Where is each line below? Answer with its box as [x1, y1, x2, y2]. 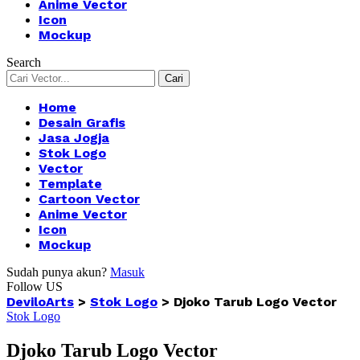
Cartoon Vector [39, 191, 140, 207]
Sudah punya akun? [6, 265, 107, 279]
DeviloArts [6, 294, 74, 309]
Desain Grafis [39, 115, 125, 130]
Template [39, 176, 102, 191]
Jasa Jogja [39, 130, 109, 145]
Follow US [6, 280, 63, 293]
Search [6, 55, 41, 69]
